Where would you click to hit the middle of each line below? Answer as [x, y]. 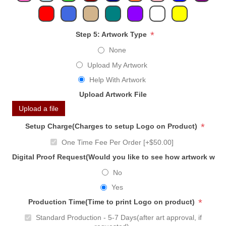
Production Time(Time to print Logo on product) [112, 202]
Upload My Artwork [117, 65]
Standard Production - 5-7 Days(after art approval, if [119, 218]
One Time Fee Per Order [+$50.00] [117, 142]
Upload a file [39, 109]
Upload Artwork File [113, 95]
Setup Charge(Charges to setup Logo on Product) [112, 126]
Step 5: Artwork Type [112, 35]
